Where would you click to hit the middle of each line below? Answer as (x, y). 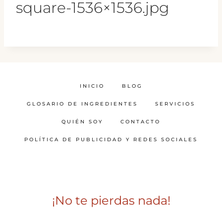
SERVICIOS (175, 104)
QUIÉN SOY (82, 122)
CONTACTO (140, 122)
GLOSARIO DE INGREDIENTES (82, 104)
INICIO (92, 86)
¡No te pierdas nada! (111, 201)
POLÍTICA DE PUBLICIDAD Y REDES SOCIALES (111, 140)
